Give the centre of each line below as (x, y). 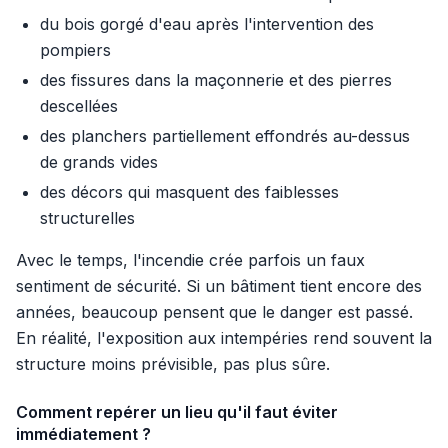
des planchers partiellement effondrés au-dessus (225, 136)
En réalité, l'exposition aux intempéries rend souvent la (224, 338)
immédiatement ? (83, 434)
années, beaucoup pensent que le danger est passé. (214, 312)
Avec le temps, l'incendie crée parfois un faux (190, 260)
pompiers (75, 50)
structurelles (87, 218)
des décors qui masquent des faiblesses (189, 192)
